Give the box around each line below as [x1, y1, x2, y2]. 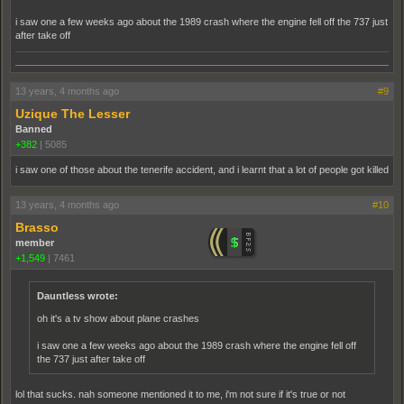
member [15, 236, 54, 248]
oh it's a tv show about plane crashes [37, 312, 199, 324]
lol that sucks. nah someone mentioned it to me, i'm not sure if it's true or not [15, 388, 345, 399]
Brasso [15, 219, 59, 234]
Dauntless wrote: [37, 289, 118, 301]
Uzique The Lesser [15, 106, 130, 121]
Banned [15, 123, 52, 134]
